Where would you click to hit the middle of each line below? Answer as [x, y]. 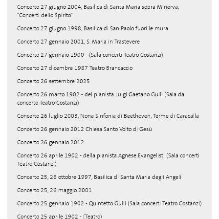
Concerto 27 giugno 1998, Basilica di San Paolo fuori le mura [93, 28]
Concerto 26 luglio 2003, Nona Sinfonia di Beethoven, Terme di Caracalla [108, 116]
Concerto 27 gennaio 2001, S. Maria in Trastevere [78, 42]
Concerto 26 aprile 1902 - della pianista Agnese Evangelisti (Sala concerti [108, 155]
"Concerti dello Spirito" [45, 15]
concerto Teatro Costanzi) [48, 103]
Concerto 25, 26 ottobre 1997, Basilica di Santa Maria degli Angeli [99, 177]
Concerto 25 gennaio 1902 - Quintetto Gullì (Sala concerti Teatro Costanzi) [109, 203]
